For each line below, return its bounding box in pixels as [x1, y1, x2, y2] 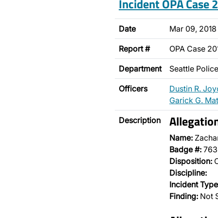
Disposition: [169, 156, 212, 166]
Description [119, 115, 161, 125]
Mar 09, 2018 [169, 24, 217, 34]
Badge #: [169, 145, 201, 154]
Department [119, 64, 162, 73]
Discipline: [169, 168, 207, 178]
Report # [119, 44, 150, 54]
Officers [119, 84, 147, 93]
